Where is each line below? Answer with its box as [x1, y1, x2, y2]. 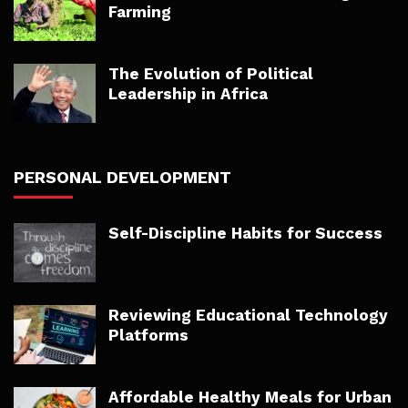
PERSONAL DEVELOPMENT [14, 168, 231, 188]
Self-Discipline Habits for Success [108, 224, 382, 243]
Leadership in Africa [108, 85, 268, 104]
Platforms [108, 326, 189, 345]
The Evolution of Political [108, 65, 313, 84]
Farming [108, 3, 171, 22]
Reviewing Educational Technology [108, 306, 388, 325]
